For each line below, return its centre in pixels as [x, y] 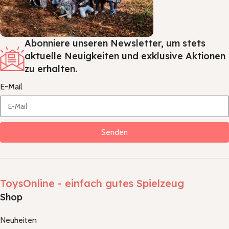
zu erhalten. [51, 69]
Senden [114, 132]
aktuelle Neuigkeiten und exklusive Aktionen [125, 56]
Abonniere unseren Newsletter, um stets [115, 43]
